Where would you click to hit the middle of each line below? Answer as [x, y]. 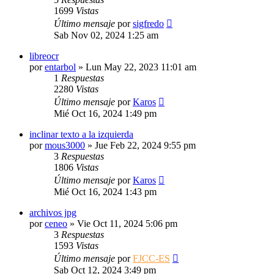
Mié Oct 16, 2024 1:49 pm [105, 113]
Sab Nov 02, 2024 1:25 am [106, 35]
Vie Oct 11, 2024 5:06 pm [127, 224]
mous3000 [65, 145]
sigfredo [148, 24]
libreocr [44, 56]
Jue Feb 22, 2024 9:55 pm [145, 145]
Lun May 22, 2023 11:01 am [141, 67]
